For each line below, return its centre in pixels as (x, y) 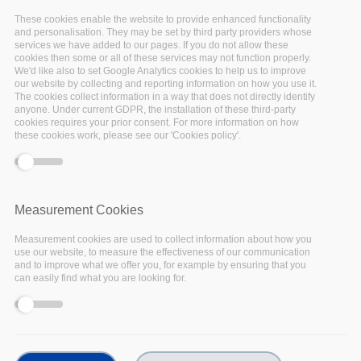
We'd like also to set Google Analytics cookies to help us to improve (160, 71)
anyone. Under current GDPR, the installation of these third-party (155, 110)
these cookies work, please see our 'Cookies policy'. (127, 136)
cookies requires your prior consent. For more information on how (156, 123)
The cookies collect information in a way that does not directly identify (164, 97)
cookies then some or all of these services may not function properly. (162, 58)
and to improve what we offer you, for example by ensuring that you (160, 266)
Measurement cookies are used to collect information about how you (163, 240)
